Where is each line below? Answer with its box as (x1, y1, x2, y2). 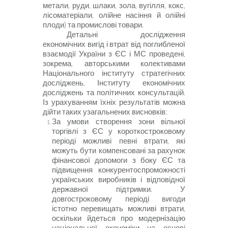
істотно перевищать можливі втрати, (52, 204, 185, 213)
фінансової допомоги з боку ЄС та (52, 155, 185, 164)
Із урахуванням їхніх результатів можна (43, 97, 185, 106)
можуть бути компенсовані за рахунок (52, 146, 185, 155)
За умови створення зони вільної (52, 117, 185, 126)
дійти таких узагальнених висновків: (43, 107, 167, 116)
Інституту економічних (97, 78, 185, 87)
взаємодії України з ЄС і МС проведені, (43, 49, 185, 58)
